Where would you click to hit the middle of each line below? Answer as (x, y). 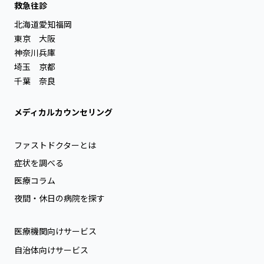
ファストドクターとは (55, 145)
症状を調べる (39, 162)
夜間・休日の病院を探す (60, 198)
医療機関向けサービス (55, 231)
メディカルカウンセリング (63, 112)
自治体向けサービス (51, 250)
